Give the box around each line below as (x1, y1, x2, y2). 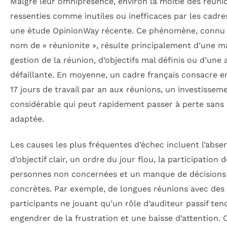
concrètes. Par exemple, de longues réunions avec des (10, 184, 224, 194)
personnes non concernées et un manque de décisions (10, 169, 226, 179)
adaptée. (10, 114, 44, 124)
